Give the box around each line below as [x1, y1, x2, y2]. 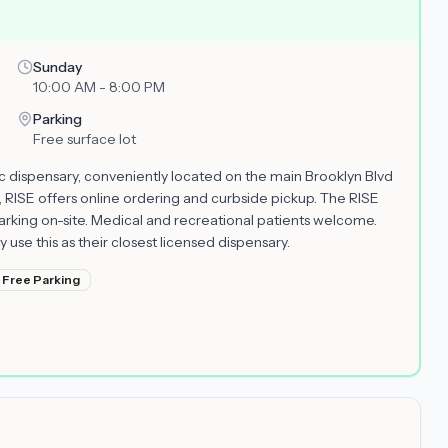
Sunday [32, 58, 82, 76]
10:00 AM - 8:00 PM [32, 78, 165, 96]
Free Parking [2, 272, 80, 287]
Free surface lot [32, 130, 136, 148]
